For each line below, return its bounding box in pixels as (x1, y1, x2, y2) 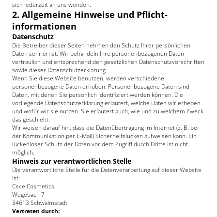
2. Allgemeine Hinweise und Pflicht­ (12, 9, 168, 20)
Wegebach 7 (12, 190, 45, 199)
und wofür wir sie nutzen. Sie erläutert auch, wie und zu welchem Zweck (12, 107, 203, 115)
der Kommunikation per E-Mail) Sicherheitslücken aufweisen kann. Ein (12, 132, 197, 140)
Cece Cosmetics (12, 182, 54, 190)
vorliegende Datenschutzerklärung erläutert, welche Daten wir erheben (12, 99, 201, 107)
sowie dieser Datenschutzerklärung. (12, 66, 107, 74)
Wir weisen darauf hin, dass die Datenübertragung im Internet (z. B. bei (12, 124, 199, 132)
